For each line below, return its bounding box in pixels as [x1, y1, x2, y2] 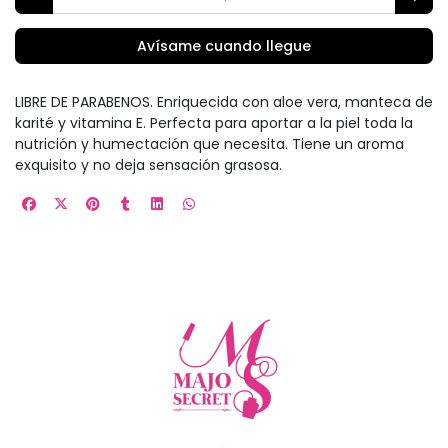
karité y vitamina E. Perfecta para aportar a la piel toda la [15, 112, 413, 133]
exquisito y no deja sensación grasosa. [15, 154, 282, 175]
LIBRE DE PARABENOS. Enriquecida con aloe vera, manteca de [15, 91, 433, 112]
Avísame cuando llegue [137, 35, 311, 56]
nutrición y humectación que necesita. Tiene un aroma [15, 133, 404, 154]
